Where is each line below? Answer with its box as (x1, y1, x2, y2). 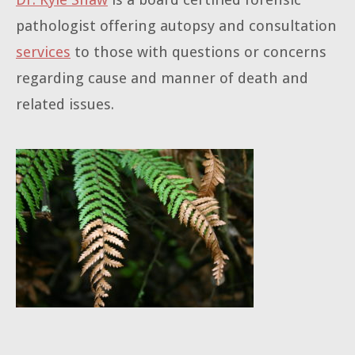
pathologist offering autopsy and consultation (16, 17, 337, 35)
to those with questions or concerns (71, 44, 326, 61)
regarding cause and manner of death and (16, 70, 308, 87)
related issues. (16, 96, 114, 113)
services (16, 44, 71, 61)
